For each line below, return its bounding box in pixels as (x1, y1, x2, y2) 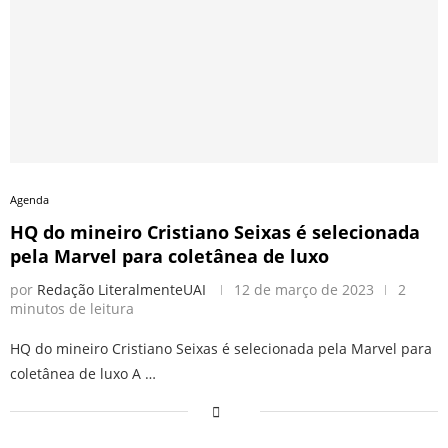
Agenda (10, 191, 49, 207)
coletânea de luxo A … (10, 363, 156, 383)
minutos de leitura (10, 298, 134, 318)
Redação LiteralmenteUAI (37, 279, 206, 299)
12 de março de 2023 (234, 279, 374, 299)
